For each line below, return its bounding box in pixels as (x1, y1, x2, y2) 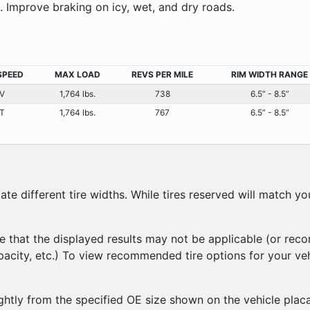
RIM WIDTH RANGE (231, 69, 308, 80)
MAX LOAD (54, 69, 100, 80)
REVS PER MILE (131, 69, 193, 80)
